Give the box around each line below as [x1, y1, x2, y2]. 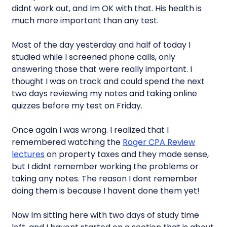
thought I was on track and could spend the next [12, 75, 205, 87]
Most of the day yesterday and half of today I [12, 39, 191, 51]
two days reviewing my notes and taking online [12, 88, 198, 99]
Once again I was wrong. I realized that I [12, 124, 169, 136]
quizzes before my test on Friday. [12, 100, 143, 111]
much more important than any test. [12, 15, 159, 26]
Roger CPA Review [123, 136, 196, 148]
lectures [12, 148, 45, 160]
